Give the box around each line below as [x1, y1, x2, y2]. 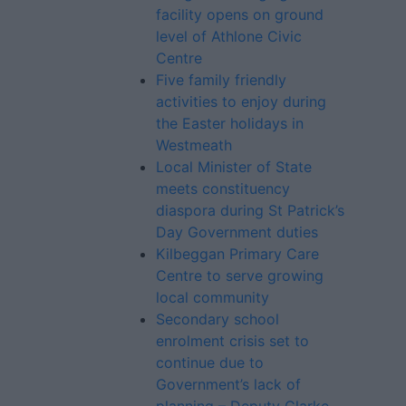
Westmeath [156, 136, 232, 154]
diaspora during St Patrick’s [156, 201, 344, 219]
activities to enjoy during [156, 92, 326, 111]
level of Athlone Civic [156, 27, 302, 45]
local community [156, 288, 269, 306]
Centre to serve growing [156, 266, 324, 285]
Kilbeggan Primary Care [156, 245, 319, 263]
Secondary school [156, 310, 279, 328]
